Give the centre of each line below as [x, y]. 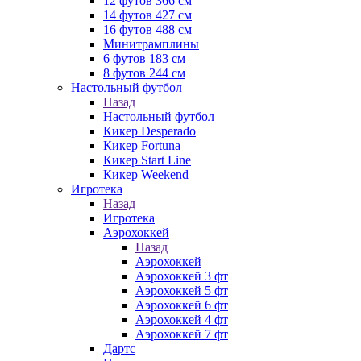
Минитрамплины [151, 44]
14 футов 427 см [147, 15]
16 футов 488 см [147, 29]
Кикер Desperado [149, 131]
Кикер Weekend [146, 174]
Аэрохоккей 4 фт [182, 320]
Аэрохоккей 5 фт [182, 290]
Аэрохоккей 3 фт [182, 276]
